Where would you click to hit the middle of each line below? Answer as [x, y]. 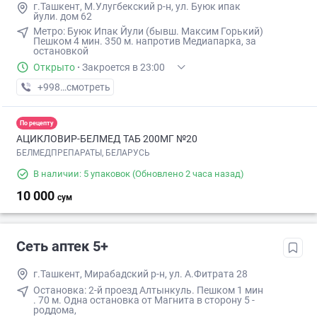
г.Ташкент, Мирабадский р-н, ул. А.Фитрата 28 [140, 274]
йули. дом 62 [63, 17]
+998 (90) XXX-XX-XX [85, 87]
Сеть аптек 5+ [62, 247]
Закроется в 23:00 [123, 68]
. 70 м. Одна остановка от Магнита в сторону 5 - [144, 300]
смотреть [88, 87]
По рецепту [37, 123]
